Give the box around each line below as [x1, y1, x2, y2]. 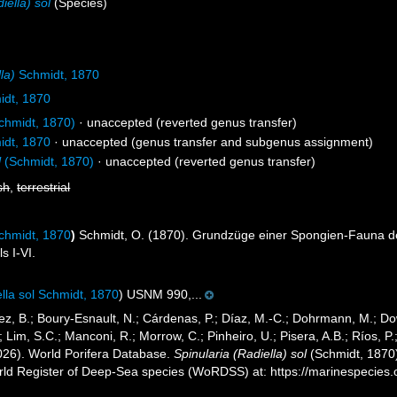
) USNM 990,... [119, 287, 203, 301]
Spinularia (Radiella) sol [174, 346, 307, 361]
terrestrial [17, 180, 71, 194]
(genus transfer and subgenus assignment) [128, 135, 374, 149]
